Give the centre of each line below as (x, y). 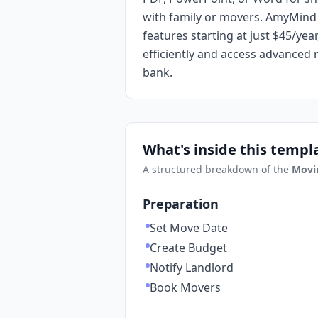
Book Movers (185, 287)
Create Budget (188, 248)
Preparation (181, 204)
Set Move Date (189, 228)
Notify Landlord (192, 268)
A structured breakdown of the (217, 169)
